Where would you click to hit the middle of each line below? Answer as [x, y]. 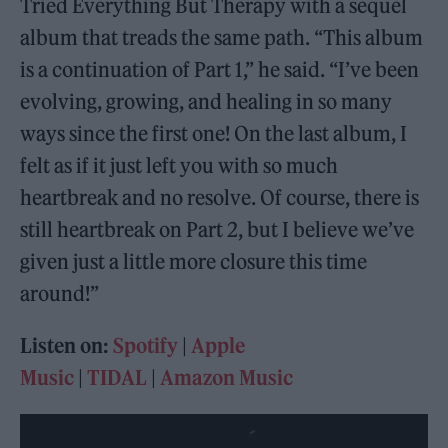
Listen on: [67, 345]
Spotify [146, 345]
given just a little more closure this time [194, 261]
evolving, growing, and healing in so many [206, 101]
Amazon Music [227, 377]
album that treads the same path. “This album [222, 37]
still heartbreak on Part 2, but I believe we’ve [217, 229]
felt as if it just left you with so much [179, 165]
